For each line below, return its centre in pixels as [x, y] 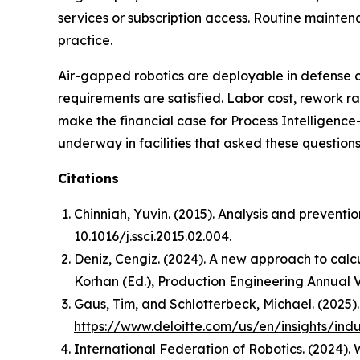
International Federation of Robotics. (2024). [214, 348]
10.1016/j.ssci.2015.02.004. [154, 236]
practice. [87, 40]
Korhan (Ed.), [116, 281]
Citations [88, 178]
